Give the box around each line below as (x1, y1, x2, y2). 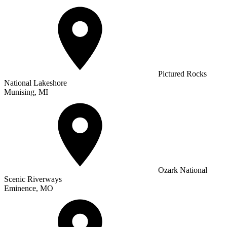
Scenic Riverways (4, 174, 62, 183)
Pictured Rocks (156, 69, 207, 78)
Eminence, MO (4, 183, 53, 193)
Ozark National (156, 165, 207, 174)
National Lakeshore (4, 78, 67, 87)
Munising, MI (4, 87, 48, 96)
